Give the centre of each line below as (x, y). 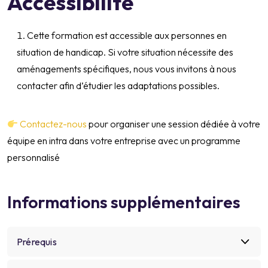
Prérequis (37, 242)
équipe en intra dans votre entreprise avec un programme (124, 141)
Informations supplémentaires (124, 202)
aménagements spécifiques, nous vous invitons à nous (127, 69)
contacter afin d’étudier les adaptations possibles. (118, 86)
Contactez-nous (53, 124)
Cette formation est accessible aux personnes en (127, 36)
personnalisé (33, 158)
